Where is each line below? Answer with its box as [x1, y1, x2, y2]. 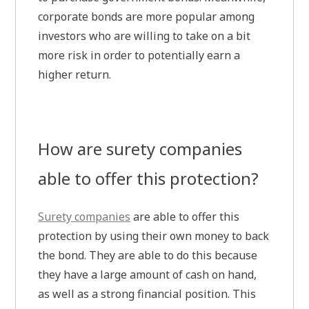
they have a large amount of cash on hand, [38, 267, 257, 283]
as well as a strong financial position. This [38, 286, 257, 302]
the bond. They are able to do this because [38, 248, 258, 263]
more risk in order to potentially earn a [38, 48, 241, 63]
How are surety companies [38, 137, 243, 161]
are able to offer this [130, 209, 240, 225]
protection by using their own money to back [38, 228, 270, 244]
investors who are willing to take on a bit [38, 28, 251, 44]
